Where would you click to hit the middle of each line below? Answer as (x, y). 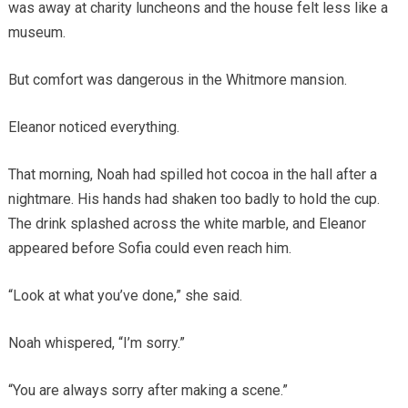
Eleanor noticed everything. (93, 127)
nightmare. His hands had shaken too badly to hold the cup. (194, 199)
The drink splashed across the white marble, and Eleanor (187, 223)
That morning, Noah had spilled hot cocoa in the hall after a (192, 174)
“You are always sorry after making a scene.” (148, 390)
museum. (36, 32)
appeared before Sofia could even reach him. (149, 248)
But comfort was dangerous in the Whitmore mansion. (177, 79)
